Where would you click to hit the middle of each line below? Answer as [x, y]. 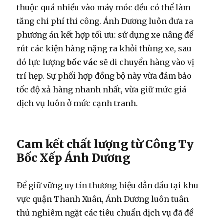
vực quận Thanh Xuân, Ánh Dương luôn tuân [103, 199]
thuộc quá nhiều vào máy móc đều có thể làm [104, 8]
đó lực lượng [42, 62]
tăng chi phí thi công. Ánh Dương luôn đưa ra [105, 21]
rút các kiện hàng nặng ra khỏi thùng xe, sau [104, 49]
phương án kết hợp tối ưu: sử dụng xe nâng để [105, 35]
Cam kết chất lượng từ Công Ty [105, 144]
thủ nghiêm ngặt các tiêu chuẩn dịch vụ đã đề [105, 213]
